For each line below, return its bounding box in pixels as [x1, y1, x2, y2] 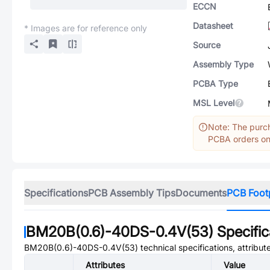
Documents [175, 187, 227, 199]
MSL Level [193, 98, 234, 108]
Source [193, 40, 221, 50]
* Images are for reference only [24, 23, 147, 33]
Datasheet [193, 20, 233, 31]
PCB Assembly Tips [88, 187, 175, 199]
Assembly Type [193, 59, 254, 69]
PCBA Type [193, 78, 238, 89]
